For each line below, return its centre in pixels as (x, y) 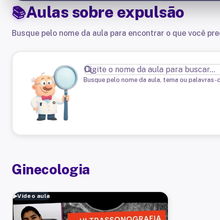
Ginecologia (51, 169)
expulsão (150, 12)
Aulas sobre (71, 12)
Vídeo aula (34, 196)
